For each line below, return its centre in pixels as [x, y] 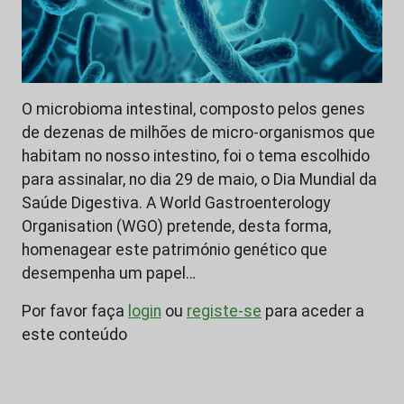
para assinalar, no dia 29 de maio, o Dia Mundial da [199, 180]
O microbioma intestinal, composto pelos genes [193, 110]
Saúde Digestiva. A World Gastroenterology [176, 203]
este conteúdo [74, 335]
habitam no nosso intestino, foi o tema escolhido [196, 156]
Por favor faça [75, 312]
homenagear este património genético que [174, 250]
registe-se [224, 312]
